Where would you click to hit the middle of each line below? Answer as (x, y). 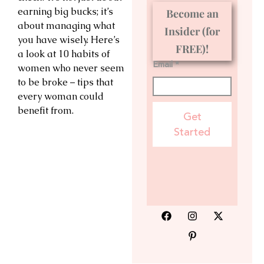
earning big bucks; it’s (65, 11)
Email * (166, 65)
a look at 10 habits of (64, 54)
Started (192, 132)
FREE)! (192, 49)
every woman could (61, 96)
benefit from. (46, 110)
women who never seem (71, 68)
